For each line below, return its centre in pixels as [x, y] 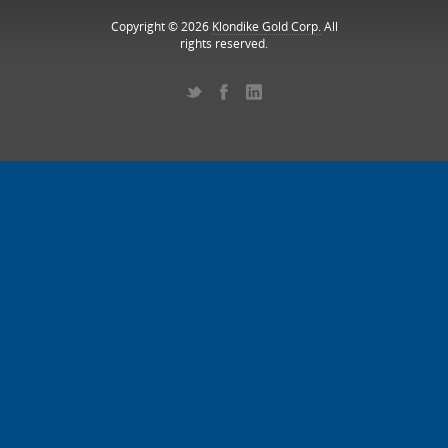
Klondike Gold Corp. [266, 26]
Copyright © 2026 [161, 26]
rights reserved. [224, 43]
